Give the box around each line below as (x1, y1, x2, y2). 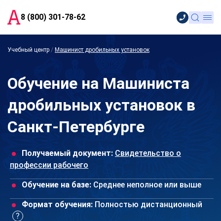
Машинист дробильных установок (55, 46, 149, 53)
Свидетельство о (115, 148, 181, 158)
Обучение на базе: (22, 180, 91, 189)
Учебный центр (7, 46, 49, 53)
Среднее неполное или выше (91, 180, 201, 189)
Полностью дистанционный (93, 200, 202, 209)
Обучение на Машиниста (7, 74, 189, 93)
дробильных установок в (7, 96, 195, 114)
